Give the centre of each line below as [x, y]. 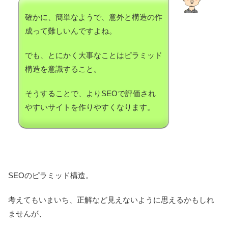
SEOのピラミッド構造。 [51, 176]
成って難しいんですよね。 [71, 31]
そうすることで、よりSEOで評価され [90, 94]
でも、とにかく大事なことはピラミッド [94, 55]
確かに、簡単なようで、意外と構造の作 [94, 17]
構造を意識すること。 [63, 69]
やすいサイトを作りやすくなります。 [90, 107]
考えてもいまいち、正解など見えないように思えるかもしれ [111, 200]
